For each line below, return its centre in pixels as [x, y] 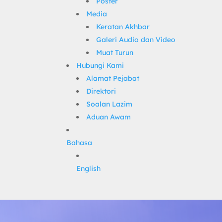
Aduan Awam [109, 117]
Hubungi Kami [100, 66]
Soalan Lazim [110, 104]
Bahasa [80, 143]
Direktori [101, 91]
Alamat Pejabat [113, 79]
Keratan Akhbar [123, 27]
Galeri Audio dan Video [136, 40]
